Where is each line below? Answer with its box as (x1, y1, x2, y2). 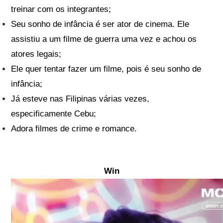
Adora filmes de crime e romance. (11, 124, 137, 134)
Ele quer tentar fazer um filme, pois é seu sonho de (11, 64, 202, 74)
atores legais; (11, 49, 62, 59)
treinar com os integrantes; (11, 4, 111, 14)
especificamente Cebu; (11, 109, 97, 119)
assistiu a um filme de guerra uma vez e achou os (11, 34, 197, 44)
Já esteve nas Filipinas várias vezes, (11, 94, 150, 104)
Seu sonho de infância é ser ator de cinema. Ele (11, 19, 190, 29)
